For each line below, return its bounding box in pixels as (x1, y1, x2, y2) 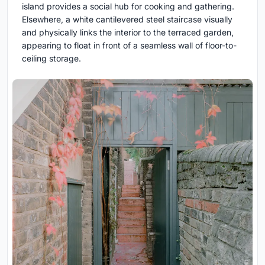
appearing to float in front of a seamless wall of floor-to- (22, 40, 237, 50)
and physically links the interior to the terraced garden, (22, 27, 234, 37)
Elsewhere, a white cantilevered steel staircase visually (22, 14, 232, 24)
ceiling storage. (22, 53, 81, 63)
